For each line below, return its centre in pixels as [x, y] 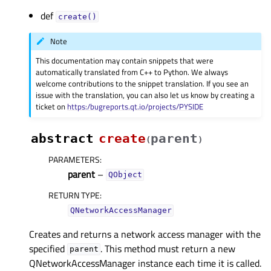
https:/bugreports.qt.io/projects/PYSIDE [135, 106]
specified [48, 248]
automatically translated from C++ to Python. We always [132, 72]
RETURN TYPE [74, 195]
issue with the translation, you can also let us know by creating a [145, 95]
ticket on [52, 106]
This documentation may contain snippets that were [125, 60]
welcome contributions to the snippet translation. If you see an [142, 83]
